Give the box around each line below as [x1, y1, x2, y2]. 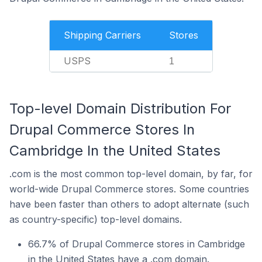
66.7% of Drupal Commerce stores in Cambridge [28, 238, 245, 250]
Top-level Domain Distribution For [9, 100, 231, 117]
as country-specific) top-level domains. [9, 213, 182, 225]
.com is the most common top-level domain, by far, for [9, 168, 253, 180]
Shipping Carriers [64, 29, 141, 41]
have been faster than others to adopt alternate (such [9, 198, 249, 210]
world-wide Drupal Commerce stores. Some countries [9, 183, 249, 195]
